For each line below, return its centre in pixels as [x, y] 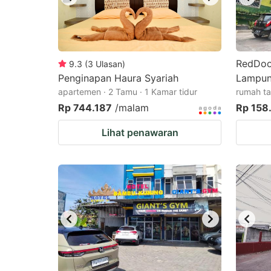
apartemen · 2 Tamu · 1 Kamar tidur [128, 92]
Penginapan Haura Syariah [118, 78]
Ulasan [109, 64]
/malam [132, 108]
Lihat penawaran [140, 132]
